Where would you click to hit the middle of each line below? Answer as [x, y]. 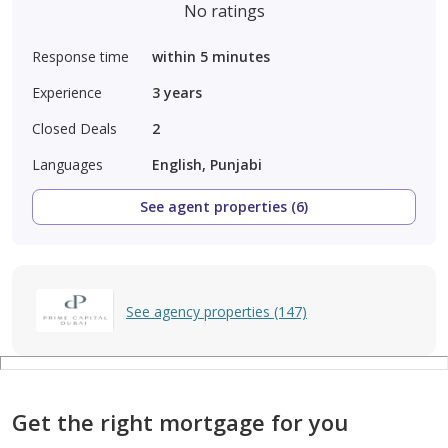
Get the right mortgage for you [180, 422]
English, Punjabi [207, 165]
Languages [67, 165]
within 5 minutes [211, 57]
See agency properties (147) [216, 311]
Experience [67, 93]
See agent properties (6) [224, 207]
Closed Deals [74, 129]
